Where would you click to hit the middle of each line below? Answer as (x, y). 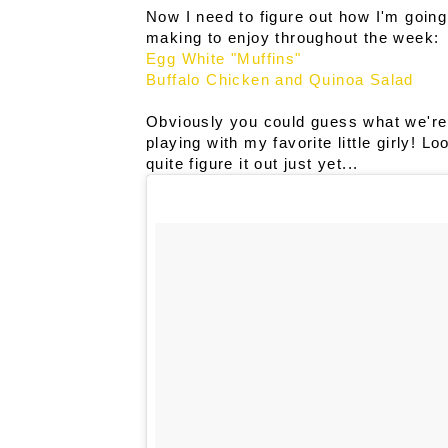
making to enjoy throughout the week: (293, 38)
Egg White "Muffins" (224, 59)
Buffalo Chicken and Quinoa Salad (280, 80)
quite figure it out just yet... (252, 164)
